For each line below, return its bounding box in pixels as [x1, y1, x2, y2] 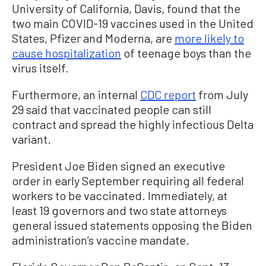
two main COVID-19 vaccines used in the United [12, 15, 254, 30]
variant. [12, 131, 51, 146]
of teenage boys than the [121, 45, 251, 60]
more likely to [175, 30, 244, 45]
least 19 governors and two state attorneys [12, 202, 227, 217]
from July [196, 87, 248, 102]
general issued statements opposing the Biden [12, 217, 252, 232]
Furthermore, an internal [12, 87, 140, 102]
